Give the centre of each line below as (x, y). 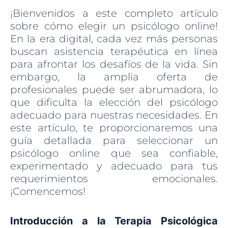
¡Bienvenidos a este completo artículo (114, 13)
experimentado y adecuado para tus (114, 166)
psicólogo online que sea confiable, (114, 153)
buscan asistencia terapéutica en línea (114, 51)
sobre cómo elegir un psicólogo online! (114, 26)
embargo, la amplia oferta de (114, 77)
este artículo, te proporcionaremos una (114, 127)
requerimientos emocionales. (114, 178)
